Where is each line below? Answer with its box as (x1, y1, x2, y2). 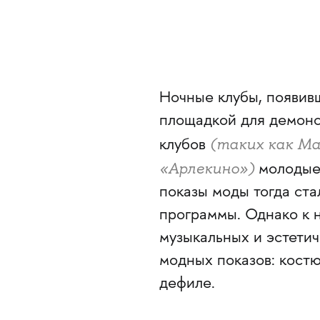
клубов (159, 136, 210, 154)
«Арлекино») (159, 158, 254, 179)
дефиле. (159, 275, 215, 293)
